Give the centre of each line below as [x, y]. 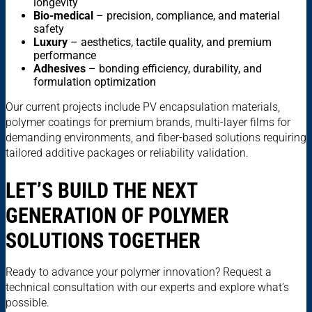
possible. [28, 303]
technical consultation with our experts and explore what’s [147, 288]
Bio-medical [63, 16]
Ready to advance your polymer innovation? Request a [139, 272]
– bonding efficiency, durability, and [174, 69]
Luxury [50, 42]
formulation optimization [95, 82]
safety [49, 29]
